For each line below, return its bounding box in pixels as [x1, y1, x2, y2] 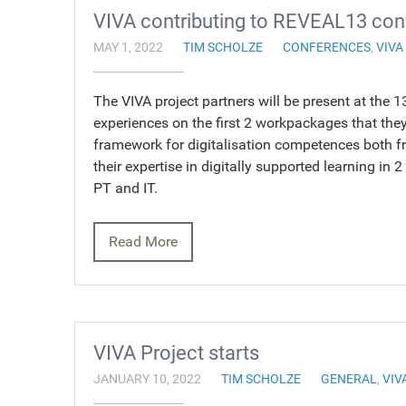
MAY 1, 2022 [93, 40, 163, 55]
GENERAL [321, 372, 377, 387]
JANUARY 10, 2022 [93, 372, 201, 387]
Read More [109, 233, 178, 250]
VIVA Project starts [93, 341, 259, 364]
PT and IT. [93, 179, 158, 197]
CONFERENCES [283, 40, 371, 55]
